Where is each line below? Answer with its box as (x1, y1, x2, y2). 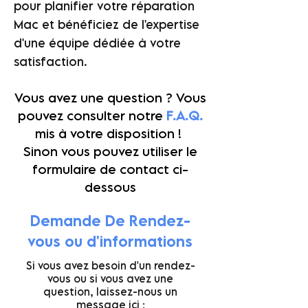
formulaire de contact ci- (32, 162, 188, 177)
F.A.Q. (166, 108, 203, 123)
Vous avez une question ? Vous (14, 90, 206, 105)
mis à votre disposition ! (35, 126, 185, 141)
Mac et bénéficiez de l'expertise (14, 17, 199, 32)
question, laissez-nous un (43, 285, 177, 298)
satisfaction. (14, 54, 87, 69)
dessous (84, 179, 136, 195)
